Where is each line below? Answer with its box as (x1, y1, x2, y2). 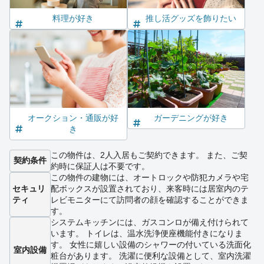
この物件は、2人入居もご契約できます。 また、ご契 (51, 150, 247, 160)
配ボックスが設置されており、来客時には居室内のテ (51, 183, 249, 193)
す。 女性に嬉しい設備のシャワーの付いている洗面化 (51, 239, 251, 249)
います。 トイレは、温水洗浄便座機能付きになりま (51, 228, 243, 238)
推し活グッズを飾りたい (146, 14, 236, 24)
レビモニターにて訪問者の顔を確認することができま (51, 194, 249, 204)
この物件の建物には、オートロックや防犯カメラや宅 (51, 172, 249, 182)
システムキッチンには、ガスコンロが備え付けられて (51, 217, 249, 227)
